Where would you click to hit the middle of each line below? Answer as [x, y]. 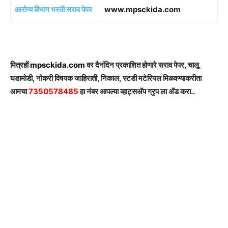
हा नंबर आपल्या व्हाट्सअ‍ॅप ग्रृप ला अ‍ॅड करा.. [137, 92]
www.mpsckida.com [142, 10]
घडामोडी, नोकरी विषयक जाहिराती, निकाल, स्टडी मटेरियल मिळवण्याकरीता [106, 78]
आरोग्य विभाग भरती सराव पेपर [53, 10]
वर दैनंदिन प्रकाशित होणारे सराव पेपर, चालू [143, 65]
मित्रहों [20, 65]
